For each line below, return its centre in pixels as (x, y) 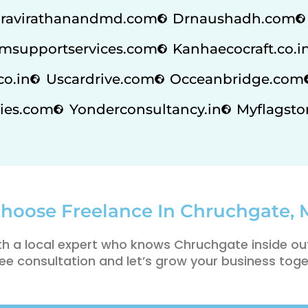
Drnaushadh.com (234, 18)
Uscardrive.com (100, 79)
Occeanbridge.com (237, 79)
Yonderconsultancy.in (145, 109)
